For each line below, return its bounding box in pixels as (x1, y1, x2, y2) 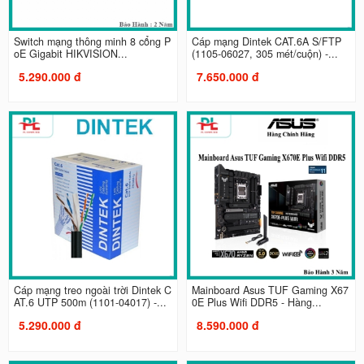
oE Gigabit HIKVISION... (13, 45, 128, 61)
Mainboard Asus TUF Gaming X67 (192, 283, 349, 298)
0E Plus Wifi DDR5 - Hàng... (192, 295, 322, 310)
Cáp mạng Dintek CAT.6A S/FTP (192, 33, 341, 49)
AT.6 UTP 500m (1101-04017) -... (13, 295, 167, 310)
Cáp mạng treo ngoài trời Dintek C (13, 283, 171, 298)
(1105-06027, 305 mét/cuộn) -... (192, 45, 338, 61)
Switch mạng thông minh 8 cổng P (13, 33, 171, 49)
